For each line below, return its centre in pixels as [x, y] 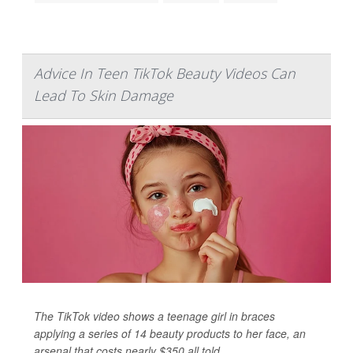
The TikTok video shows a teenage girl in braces [154, 316]
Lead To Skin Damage [104, 95]
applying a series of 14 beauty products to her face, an [170, 333]
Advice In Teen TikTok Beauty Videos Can [165, 73]
